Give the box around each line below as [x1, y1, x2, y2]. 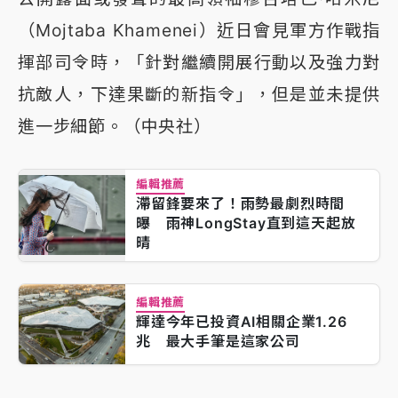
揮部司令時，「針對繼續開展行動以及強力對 [18, 52, 380, 74]
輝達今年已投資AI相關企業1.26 [136, 313, 347, 331]
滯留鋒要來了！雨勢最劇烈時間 [136, 195, 346, 213]
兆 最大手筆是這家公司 [136, 332, 300, 351]
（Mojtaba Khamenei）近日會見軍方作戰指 [18, 20, 380, 42]
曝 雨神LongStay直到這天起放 [136, 214, 356, 233]
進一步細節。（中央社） [18, 115, 211, 138]
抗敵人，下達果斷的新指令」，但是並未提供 [18, 84, 380, 106]
